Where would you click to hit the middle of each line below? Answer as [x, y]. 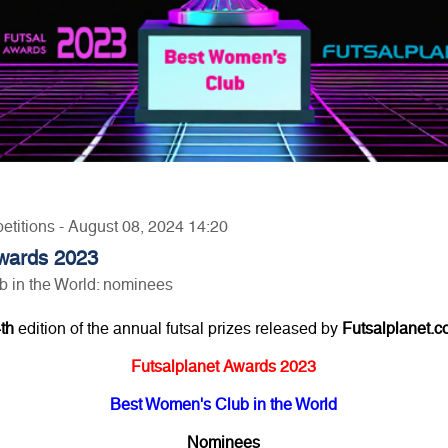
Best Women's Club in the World [224, 404]
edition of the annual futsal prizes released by [178, 328]
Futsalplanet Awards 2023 [224, 366]
